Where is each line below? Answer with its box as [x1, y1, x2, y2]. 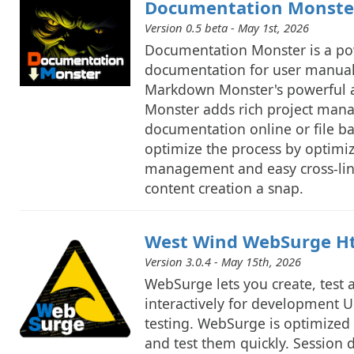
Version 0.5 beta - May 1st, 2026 [145, 19, 309, 36]
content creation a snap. [145, 178, 303, 198]
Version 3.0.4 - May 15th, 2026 [145, 253, 301, 269]
